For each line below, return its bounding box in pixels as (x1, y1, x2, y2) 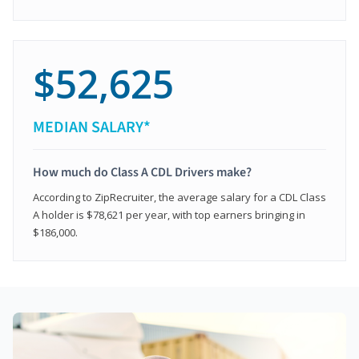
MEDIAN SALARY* (33, 115, 151, 139)
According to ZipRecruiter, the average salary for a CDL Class (33, 189, 326, 204)
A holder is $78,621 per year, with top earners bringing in (33, 207, 305, 222)
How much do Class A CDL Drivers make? (33, 163, 252, 181)
